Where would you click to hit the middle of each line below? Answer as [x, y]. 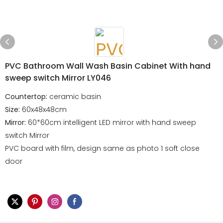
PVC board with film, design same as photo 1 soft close [102, 148]
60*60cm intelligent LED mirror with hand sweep [112, 122]
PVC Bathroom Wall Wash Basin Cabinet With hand [108, 66]
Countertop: [26, 97]
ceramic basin [75, 97]
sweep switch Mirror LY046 [58, 78]
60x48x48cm [44, 110]
